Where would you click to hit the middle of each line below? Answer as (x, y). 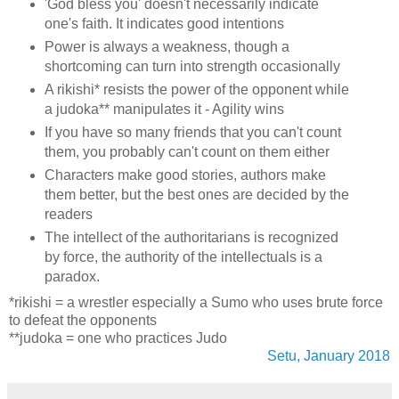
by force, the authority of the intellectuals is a (183, 256)
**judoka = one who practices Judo (118, 338)
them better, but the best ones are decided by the (196, 194)
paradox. (72, 276)
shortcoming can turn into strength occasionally (192, 67)
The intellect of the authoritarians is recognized (191, 237)
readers (68, 214)
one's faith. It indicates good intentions (164, 24)
